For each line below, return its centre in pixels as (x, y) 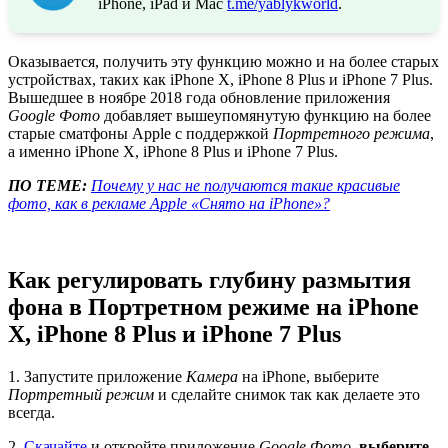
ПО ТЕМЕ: (47, 185)
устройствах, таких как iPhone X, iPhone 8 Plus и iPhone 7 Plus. (220, 79)
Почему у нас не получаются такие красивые (245, 185)
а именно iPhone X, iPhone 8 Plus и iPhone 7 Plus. (173, 151)
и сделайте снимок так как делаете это (287, 394)
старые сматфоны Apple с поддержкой (140, 133)
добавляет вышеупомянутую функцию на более (265, 115)
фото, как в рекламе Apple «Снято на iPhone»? (169, 203)
